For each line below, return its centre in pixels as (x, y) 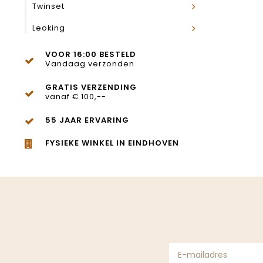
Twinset (48, 6)
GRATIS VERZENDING (91, 87)
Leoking (49, 28)
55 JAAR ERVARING (87, 120)
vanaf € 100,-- (76, 97)
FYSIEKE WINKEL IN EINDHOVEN (112, 143)
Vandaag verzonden (90, 64)
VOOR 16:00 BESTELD (91, 54)
